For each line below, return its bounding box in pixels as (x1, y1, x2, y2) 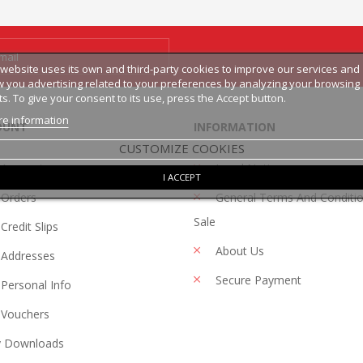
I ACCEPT (162, 170, 201, 183)
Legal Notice (212, 160, 282, 176)
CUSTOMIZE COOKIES (118, 139, 245, 156)
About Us (212, 243, 264, 258)
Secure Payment (212, 272, 301, 288)
